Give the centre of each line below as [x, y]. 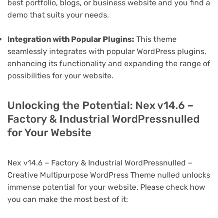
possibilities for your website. [60, 76]
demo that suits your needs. [58, 15]
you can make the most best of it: [68, 200]
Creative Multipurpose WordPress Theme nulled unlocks [109, 175]
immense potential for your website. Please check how [106, 187]
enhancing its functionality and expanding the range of [109, 64]
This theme [155, 39]
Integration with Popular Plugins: [71, 39]
